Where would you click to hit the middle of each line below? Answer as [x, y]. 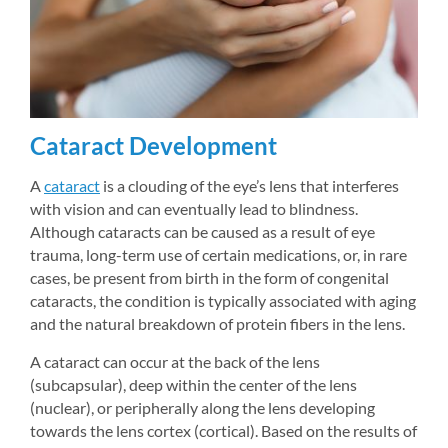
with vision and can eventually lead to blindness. [194, 208]
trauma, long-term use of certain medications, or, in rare [218, 254]
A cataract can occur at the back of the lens [175, 361]
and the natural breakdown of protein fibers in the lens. [217, 323]
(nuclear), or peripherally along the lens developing [202, 407]
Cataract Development [153, 145]
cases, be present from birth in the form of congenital [209, 277]
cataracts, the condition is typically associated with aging [223, 300]
